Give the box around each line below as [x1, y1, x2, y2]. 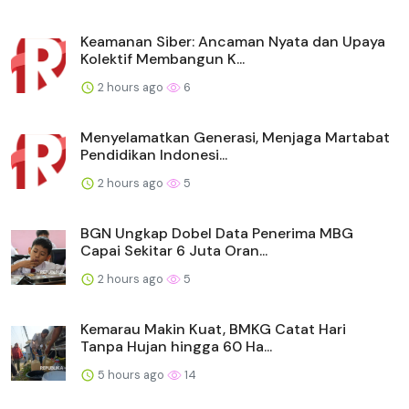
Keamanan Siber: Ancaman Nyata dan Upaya [80, 31, 385, 51]
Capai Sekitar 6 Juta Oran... [80, 240, 267, 260]
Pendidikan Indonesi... [80, 144, 227, 164]
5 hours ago [95, 366, 167, 383]
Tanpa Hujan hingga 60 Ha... [80, 336, 272, 356]
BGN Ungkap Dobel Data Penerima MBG [80, 223, 353, 243]
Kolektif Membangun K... [80, 48, 245, 68]
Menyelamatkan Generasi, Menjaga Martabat [80, 127, 390, 147]
